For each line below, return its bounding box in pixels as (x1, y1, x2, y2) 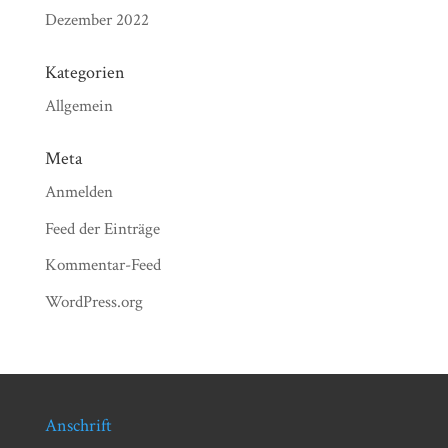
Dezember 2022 (44, 9, 149, 31)
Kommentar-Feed (44, 254, 161, 276)
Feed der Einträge (44, 217, 160, 240)
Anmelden (44, 181, 113, 203)
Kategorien (44, 61, 125, 84)
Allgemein (44, 95, 113, 117)
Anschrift (44, 413, 112, 437)
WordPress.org (44, 290, 143, 313)
